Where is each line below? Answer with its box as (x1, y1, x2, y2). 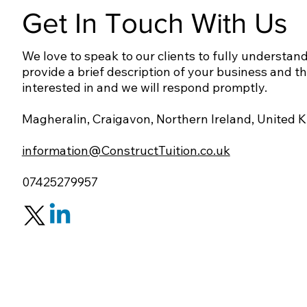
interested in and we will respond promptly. (21, 79, 267, 95)
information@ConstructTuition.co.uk (21, 142, 230, 158)
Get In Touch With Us (22, 8, 288, 39)
